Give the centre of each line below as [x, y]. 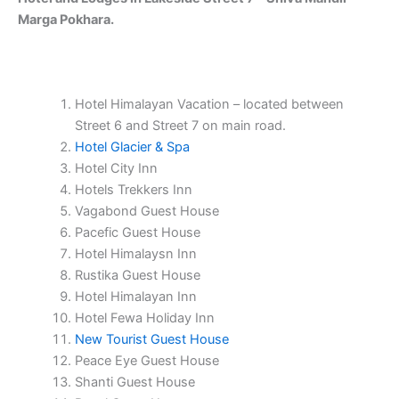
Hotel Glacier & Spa [132, 147]
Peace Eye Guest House [147, 360]
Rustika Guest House [137, 275]
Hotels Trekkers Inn [133, 189]
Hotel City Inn [116, 168]
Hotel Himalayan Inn [135, 296]
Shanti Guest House [134, 382]
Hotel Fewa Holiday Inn [144, 318]
